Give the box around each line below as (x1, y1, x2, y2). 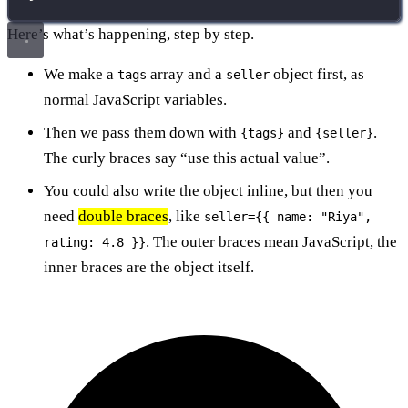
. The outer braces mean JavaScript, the (146, 232, 397, 250)
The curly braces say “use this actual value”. (44, 148, 330, 167)
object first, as (270, 65, 364, 83)
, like (168, 207, 204, 225)
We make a (44, 65, 117, 83)
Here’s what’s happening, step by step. (7, 25, 254, 43)
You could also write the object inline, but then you (44, 181, 372, 199)
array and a (147, 65, 226, 83)
